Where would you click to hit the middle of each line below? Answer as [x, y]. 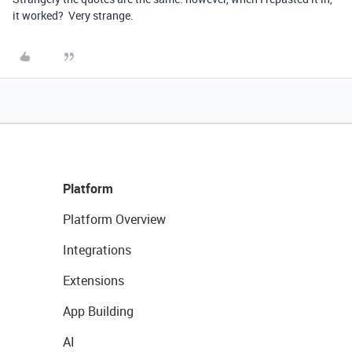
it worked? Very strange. [73, 15]
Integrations [97, 250]
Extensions [93, 280]
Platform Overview [114, 219]
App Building [98, 311]
